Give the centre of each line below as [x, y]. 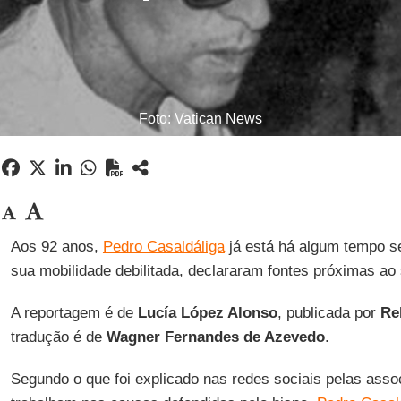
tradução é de [58, 337]
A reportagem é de [74, 313]
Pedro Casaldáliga [163, 247]
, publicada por [328, 313]
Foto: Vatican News [200, 119]
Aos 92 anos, [56, 247]
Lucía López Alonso [207, 313]
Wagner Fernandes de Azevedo [215, 337]
